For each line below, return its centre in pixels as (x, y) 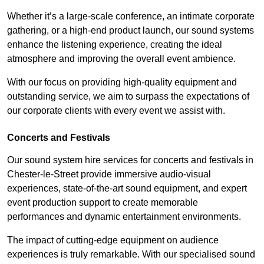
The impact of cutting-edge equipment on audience (113, 240)
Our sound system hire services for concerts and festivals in (130, 160)
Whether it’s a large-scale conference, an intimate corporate (131, 16)
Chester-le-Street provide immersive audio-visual (109, 174)
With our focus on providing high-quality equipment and (122, 82)
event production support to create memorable (103, 202)
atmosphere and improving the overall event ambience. (121, 58)
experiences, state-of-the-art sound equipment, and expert (127, 188)
